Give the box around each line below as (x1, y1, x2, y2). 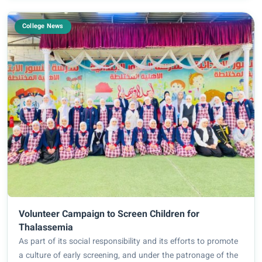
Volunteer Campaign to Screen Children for (19, 207, 200, 222)
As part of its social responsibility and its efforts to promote (19, 235, 239, 249)
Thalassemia (19, 220, 74, 236)
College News (22, 21, 64, 32)
